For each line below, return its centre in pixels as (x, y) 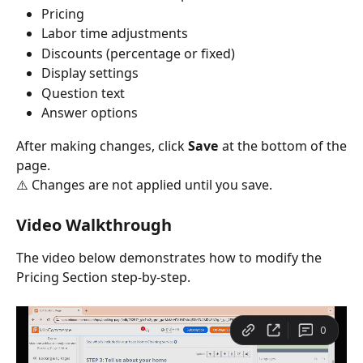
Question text (83, 93)
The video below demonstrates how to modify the (171, 257)
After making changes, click (102, 145)
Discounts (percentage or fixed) (138, 53)
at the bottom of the (283, 145)
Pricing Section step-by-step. (103, 277)
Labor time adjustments (115, 34)
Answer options (90, 113)
